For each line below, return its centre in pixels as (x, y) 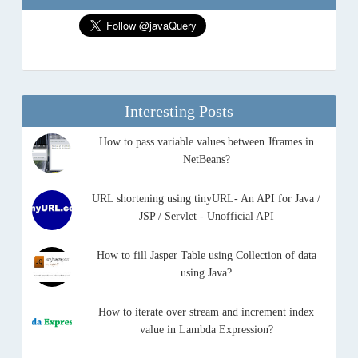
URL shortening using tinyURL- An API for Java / (206, 199)
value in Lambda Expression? (206, 330)
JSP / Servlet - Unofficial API (206, 216)
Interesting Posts (179, 111)
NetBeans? (206, 159)
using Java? (206, 273)
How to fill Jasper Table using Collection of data (206, 255)
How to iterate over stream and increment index (206, 312)
